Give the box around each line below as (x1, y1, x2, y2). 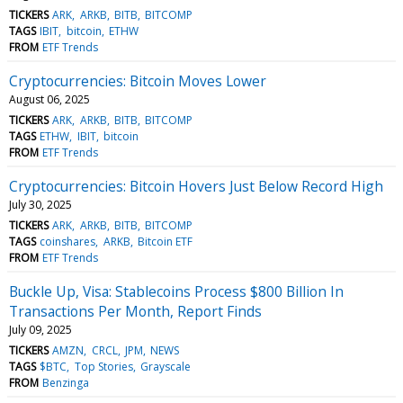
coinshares (40, 233, 96, 249)
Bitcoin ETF (137, 233, 193, 249)
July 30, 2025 (9, 196, 72, 212)
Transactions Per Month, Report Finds (9, 300, 262, 321)
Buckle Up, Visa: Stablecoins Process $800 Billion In (9, 281, 344, 301)
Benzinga (42, 374, 90, 390)
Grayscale (139, 358, 191, 374)
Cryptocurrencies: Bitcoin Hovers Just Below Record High (9, 175, 383, 196)
